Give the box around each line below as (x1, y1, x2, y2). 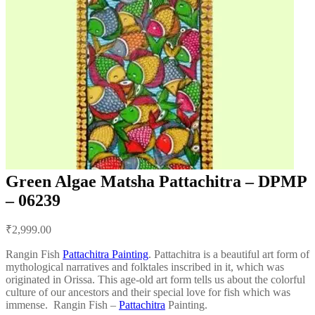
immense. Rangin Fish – (6, 298, 119, 311)
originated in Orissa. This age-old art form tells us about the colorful (6, 273, 305, 285)
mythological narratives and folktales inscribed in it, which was (6, 260, 284, 273)
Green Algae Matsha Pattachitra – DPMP (6, 172, 307, 191)
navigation (5, 228, 81, 247)
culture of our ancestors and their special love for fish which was (6, 285, 290, 298)
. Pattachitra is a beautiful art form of (148, 247, 309, 260)
